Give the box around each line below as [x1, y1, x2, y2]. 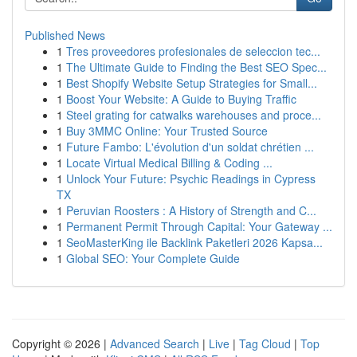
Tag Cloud [239, 335, 291, 351]
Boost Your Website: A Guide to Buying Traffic [66, 91, 296, 107]
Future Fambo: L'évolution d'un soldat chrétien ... [66, 139, 314, 155]
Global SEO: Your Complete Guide [66, 250, 240, 266]
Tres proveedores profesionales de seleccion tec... [66, 43, 320, 59]
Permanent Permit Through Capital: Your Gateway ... [66, 218, 332, 234]
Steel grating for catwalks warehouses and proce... [66, 107, 321, 123]
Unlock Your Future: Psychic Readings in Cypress [66, 171, 316, 186]
